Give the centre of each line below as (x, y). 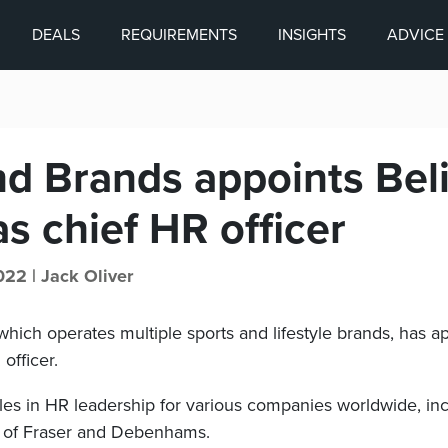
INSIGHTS (312, 35)
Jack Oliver (87, 276)
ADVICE (415, 35)
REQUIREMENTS (179, 35)
